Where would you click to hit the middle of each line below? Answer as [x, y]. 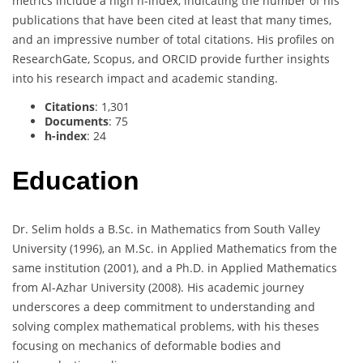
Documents [77, 121]
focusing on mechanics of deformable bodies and [147, 345]
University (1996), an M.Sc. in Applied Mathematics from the [175, 248]
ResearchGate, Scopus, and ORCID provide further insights [171, 58]
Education [76, 181]
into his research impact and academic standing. [145, 78]
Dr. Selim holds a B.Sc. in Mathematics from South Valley [166, 228]
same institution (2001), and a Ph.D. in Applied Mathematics [175, 267]
